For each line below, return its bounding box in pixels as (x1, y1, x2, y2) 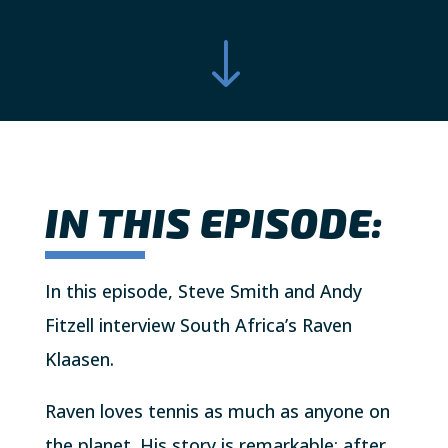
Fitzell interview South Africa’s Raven (44, 312, 352, 337)
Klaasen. (44, 346, 119, 371)
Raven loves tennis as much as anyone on (44, 398, 390, 423)
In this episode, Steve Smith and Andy (44, 278, 362, 303)
